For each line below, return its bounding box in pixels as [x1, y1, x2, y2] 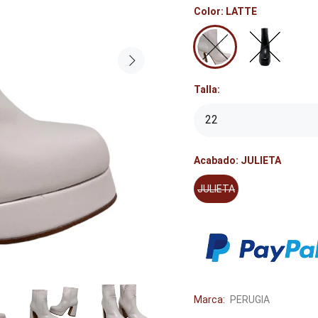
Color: [194, 6, 226, 17]
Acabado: [194, 155, 241, 166]
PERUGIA [230, 294, 270, 305]
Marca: [194, 294, 225, 305]
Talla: [194, 84, 220, 95]
